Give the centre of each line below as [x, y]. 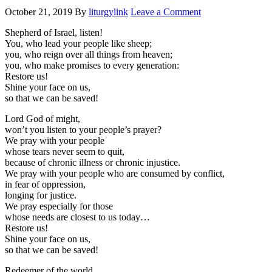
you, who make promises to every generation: [92, 65]
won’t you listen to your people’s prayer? [83, 129]
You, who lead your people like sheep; [78, 43]
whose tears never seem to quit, [65, 151]
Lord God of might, [42, 118]
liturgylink [108, 12]
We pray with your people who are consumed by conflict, [115, 173]
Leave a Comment [166, 12]
